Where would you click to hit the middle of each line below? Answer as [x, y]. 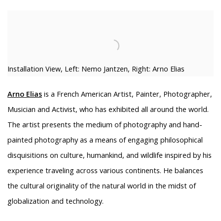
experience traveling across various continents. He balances [105, 171]
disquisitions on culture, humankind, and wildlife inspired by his [110, 155]
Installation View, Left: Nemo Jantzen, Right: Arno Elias [96, 69]
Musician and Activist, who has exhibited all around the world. [108, 110]
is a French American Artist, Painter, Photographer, [127, 94]
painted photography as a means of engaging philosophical [105, 140]
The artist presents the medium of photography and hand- [105, 125]
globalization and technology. [56, 201]
